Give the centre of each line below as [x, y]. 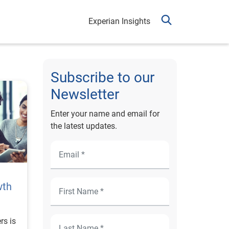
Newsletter [85, 94]
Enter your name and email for [105, 114]
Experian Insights [119, 21]
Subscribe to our [102, 77]
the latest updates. [84, 126]
